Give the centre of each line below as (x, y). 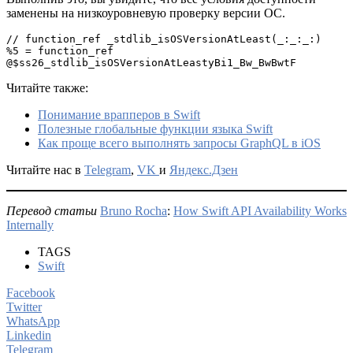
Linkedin (29, 335)
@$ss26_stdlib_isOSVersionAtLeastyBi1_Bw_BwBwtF (151, 62)
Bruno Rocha (134, 210)
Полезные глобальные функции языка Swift (155, 128)
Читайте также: (47, 87)
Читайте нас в (45, 169)
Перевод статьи (52, 210)
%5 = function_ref (60, 50)
